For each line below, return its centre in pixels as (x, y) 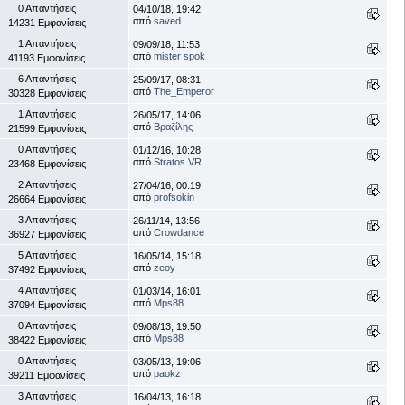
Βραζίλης (173, 126)
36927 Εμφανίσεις (47, 234)
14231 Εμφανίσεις (47, 22)
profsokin (174, 197)
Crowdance (179, 232)
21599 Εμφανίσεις (47, 128)
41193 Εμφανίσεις (47, 57)
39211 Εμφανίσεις (47, 375)
